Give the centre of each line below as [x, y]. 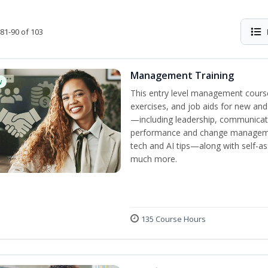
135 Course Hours [173, 219]
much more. [154, 159]
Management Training [182, 75]
